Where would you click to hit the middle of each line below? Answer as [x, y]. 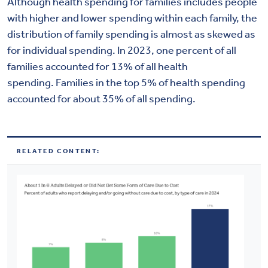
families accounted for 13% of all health [98, 66]
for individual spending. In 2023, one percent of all [122, 50]
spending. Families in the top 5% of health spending [126, 82]
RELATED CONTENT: [59, 151]
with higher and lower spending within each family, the [132, 18]
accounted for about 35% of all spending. [101, 98]
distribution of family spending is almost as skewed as [131, 34]
